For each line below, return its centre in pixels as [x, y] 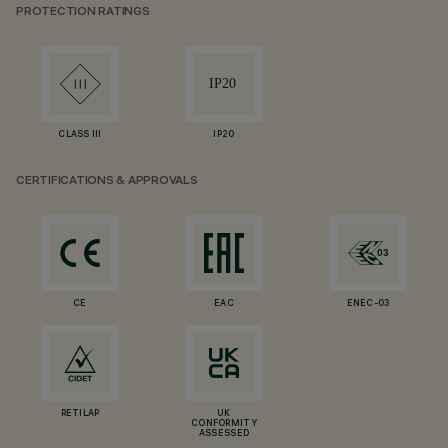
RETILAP [80, 414]
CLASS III [80, 135]
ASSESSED [224, 434]
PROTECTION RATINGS [83, 12]
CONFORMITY [224, 424]
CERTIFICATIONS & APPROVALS [107, 181]
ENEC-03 [368, 304]
